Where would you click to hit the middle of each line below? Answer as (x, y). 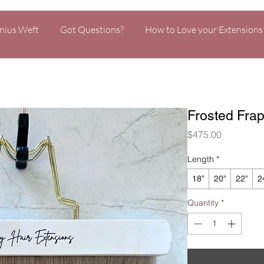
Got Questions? (92, 29)
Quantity (203, 202)
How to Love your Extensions (204, 29)
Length (201, 159)
